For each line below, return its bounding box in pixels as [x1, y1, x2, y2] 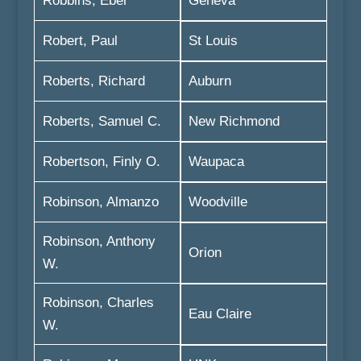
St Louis [188, 33, 238, 48]
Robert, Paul [42, 33, 118, 48]
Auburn [188, 73, 231, 89]
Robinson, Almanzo [42, 194, 159, 210]
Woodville [188, 194, 247, 210]
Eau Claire [188, 306, 251, 322]
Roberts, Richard [42, 73, 145, 89]
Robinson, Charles [42, 295, 154, 310]
